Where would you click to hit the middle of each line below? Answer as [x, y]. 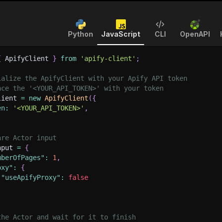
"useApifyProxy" [31, 177]
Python [81, 34]
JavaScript [121, 34]
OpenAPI [195, 34]
